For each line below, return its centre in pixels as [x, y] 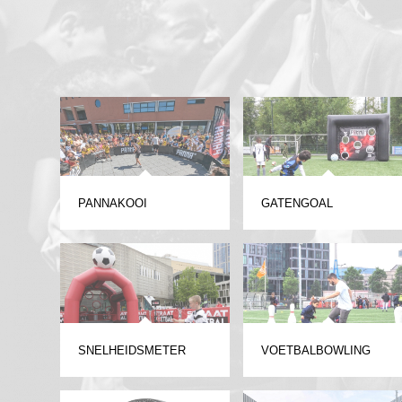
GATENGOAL [297, 204]
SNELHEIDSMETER [132, 350]
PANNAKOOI [113, 204]
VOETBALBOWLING [316, 350]
